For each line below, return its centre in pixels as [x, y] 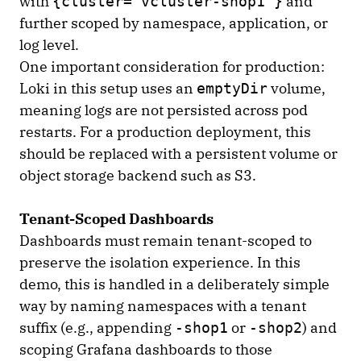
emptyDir [232, 88]
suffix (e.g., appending [97, 327]
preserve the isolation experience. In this [160, 262]
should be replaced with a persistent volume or [178, 153]
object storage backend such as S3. [138, 175]
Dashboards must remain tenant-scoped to [166, 240]
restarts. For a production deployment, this [165, 131]
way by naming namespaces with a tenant [163, 305]
